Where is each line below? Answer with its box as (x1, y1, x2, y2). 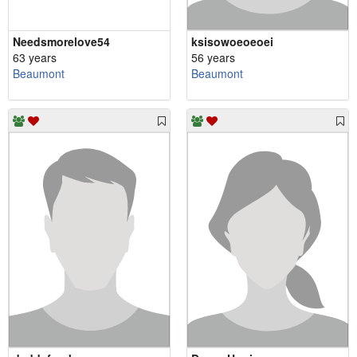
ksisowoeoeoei (191, 33, 273, 50)
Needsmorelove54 (13, 33, 110, 50)
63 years (13, 49, 57, 66)
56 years (191, 49, 235, 66)
